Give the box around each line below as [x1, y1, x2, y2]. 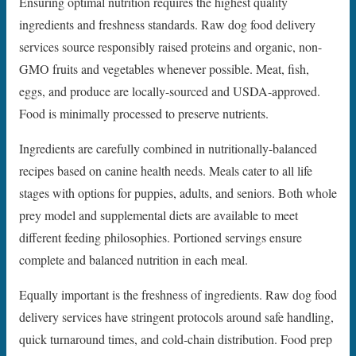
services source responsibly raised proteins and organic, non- [19, 38, 322, 56]
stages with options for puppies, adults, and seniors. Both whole [19, 184, 337, 202]
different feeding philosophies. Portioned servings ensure [19, 229, 302, 246]
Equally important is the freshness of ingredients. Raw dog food [19, 286, 337, 304]
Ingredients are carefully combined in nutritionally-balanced [19, 140, 317, 157]
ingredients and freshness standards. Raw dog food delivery [19, 16, 315, 33]
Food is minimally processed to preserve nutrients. [19, 105, 269, 122]
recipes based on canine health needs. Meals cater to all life [19, 162, 312, 180]
